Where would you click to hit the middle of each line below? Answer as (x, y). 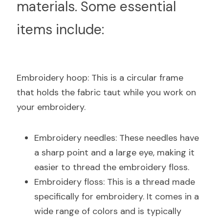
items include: (60, 30)
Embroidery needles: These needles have (117, 138)
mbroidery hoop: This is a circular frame (102, 78)
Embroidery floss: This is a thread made (115, 182)
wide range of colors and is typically (108, 211)
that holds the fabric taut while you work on (106, 92)
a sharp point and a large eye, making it (114, 153)
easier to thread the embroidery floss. (112, 167)
